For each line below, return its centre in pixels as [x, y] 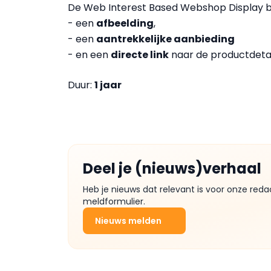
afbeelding [125, 24]
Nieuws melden [128, 221]
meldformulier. [114, 202]
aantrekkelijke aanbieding [165, 39]
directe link [140, 55]
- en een [89, 55]
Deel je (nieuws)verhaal [172, 169]
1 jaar [108, 85]
